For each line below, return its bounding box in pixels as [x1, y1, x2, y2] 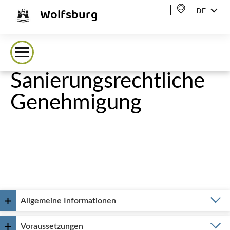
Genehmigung [10, 92, 142, 113]
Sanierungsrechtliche [10, 70, 205, 92]
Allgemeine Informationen [21, 197, 116, 205]
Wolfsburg [40, 6, 98, 25]
